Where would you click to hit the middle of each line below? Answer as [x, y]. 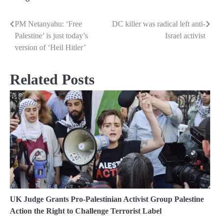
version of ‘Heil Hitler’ [50, 48]
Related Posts [52, 80]
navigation [36, 44]
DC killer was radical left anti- [159, 24]
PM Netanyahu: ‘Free [48, 24]
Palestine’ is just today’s [51, 36]
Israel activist [185, 36]
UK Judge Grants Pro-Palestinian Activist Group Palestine [107, 199]
